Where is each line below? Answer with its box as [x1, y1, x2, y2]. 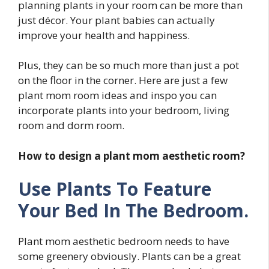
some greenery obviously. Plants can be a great [18, 249, 241, 264]
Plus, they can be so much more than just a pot [18, 58, 239, 73]
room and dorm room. [18, 118, 124, 133]
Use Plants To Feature [18, 177, 211, 202]
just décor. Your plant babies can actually [18, 13, 215, 27]
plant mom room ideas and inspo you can [18, 88, 217, 103]
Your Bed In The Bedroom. [18, 198, 249, 223]
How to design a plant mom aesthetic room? [18, 148, 245, 163]
